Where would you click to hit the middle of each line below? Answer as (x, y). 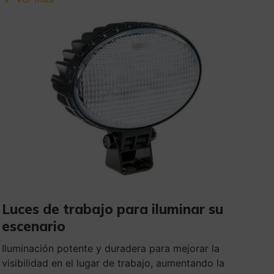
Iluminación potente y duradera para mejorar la (111, 249)
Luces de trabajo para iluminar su (113, 209)
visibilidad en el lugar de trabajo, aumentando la (113, 263)
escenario (34, 227)
